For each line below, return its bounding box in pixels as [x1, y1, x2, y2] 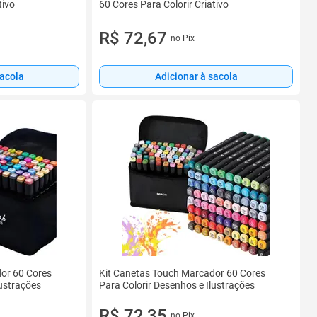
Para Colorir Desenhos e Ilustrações [99, 279, 255, 291]
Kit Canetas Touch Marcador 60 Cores [99, 267, 265, 279]
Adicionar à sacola [154, 71, 238, 83]
